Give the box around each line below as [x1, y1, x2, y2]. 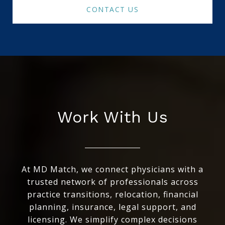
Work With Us [57, 107, 168, 127]
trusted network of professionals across [27, 176, 198, 188]
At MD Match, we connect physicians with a [22, 164, 203, 175]
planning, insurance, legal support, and [29, 201, 196, 213]
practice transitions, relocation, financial [27, 189, 198, 200]
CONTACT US [86, 5, 139, 15]
